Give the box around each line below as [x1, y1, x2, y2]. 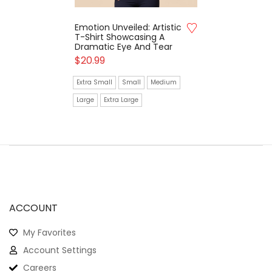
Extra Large [104, 95, 139, 104]
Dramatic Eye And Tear [75, 41, 173, 53]
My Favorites [22, 226, 76, 239]
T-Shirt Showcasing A [75, 31, 165, 43]
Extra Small [76, 78, 113, 87]
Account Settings [22, 244, 97, 256]
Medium [151, 78, 177, 87]
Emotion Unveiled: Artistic [75, 21, 182, 33]
